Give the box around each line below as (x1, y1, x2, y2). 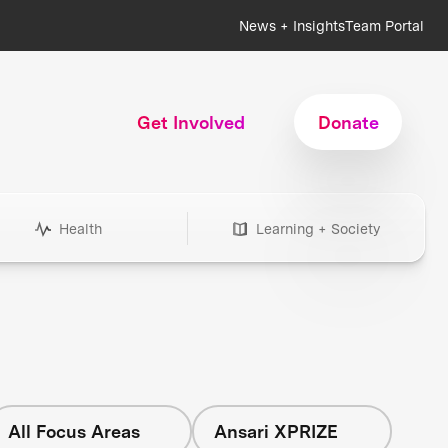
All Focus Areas (7, 421, 140, 442)
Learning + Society (256, 220, 381, 238)
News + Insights (239, 17, 345, 34)
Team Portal (345, 17, 424, 34)
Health (58, 220, 102, 238)
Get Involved (137, 111, 246, 133)
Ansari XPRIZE (213, 421, 338, 442)
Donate (317, 111, 379, 133)
